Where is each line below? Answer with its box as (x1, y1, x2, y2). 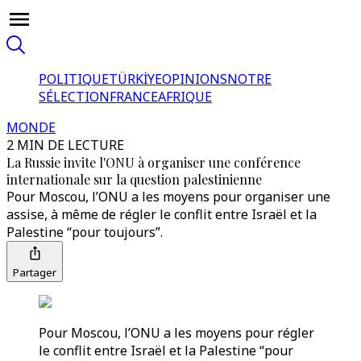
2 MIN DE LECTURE (6, 136, 124, 154)
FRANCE (110, 88, 158, 106)
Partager (13, 265, 56, 280)
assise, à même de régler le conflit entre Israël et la (6, 205, 317, 223)
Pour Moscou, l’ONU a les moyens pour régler (39, 324, 314, 342)
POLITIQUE (39, 70, 109, 88)
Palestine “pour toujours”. (6, 223, 163, 241)
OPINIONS (162, 70, 227, 88)
